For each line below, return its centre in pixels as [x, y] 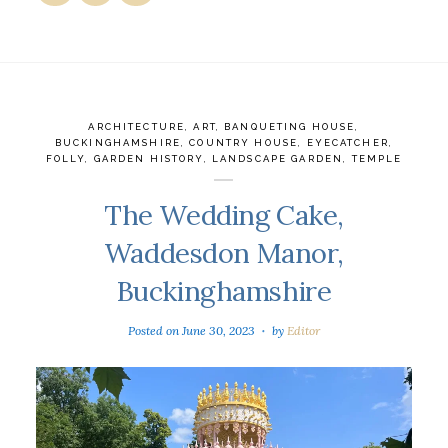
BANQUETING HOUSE [290, 126]
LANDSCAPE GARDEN [277, 158]
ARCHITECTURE [137, 126]
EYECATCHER [347, 142]
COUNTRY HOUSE [244, 142]
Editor [303, 330]
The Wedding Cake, [224, 214]
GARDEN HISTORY [148, 158]
